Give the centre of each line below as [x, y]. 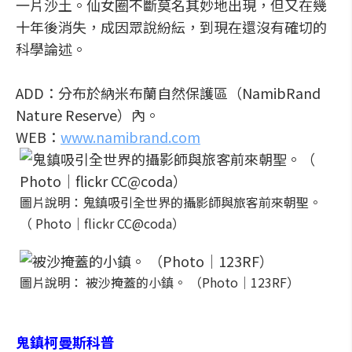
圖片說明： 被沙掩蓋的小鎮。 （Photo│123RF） [159, 282]
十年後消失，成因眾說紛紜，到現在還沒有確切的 [171, 27]
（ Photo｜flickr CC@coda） [102, 223]
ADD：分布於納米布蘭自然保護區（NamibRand [168, 93]
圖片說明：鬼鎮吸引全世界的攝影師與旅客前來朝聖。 [170, 202]
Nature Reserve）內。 [88, 115]
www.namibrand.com [130, 137]
